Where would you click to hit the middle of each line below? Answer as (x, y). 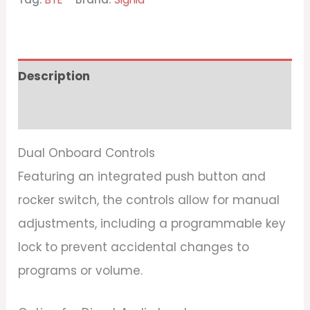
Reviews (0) (54, 112)
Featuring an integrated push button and (142, 176)
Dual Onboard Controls (87, 153)
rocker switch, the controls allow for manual (149, 200)
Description (54, 76)
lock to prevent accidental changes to (134, 247)
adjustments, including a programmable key (152, 223)
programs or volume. (81, 270)
